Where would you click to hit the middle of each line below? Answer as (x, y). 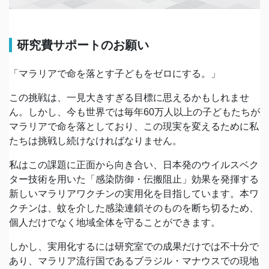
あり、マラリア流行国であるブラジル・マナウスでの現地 (134, 261)
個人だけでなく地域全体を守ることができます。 (115, 222)
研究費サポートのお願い (83, 45)
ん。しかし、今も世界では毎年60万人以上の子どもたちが (134, 112)
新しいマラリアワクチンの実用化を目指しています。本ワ (134, 193)
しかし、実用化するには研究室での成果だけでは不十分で (134, 246)
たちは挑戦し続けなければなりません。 (95, 141)
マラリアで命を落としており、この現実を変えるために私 (134, 126)
